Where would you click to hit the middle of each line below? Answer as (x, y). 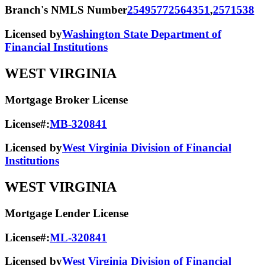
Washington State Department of (142, 34)
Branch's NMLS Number (66, 10)
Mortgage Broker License (66, 99)
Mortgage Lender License (67, 214)
